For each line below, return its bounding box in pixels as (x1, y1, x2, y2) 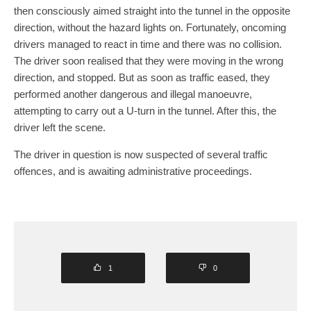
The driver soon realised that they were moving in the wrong (14, 55, 283, 67)
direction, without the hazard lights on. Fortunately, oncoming (14, 22, 286, 34)
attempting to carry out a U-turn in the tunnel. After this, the (14, 105, 276, 117)
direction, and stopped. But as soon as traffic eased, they (14, 72, 270, 84)
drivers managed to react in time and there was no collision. (14, 38, 282, 51)
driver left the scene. (14, 121, 106, 134)
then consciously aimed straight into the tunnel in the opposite (14, 5, 290, 17)
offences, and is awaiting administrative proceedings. (14, 165, 252, 178)
